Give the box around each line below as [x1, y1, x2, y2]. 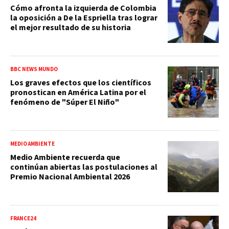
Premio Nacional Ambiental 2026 [10, 171, 130, 182]
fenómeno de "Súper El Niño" [10, 96, 119, 108]
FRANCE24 [10, 214, 36, 222]
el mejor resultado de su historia [10, 21, 131, 33]
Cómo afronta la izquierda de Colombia [10, 2, 156, 14]
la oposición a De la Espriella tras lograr [10, 12, 157, 24]
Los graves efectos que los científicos [10, 77, 151, 88]
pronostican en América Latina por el [10, 86, 146, 98]
